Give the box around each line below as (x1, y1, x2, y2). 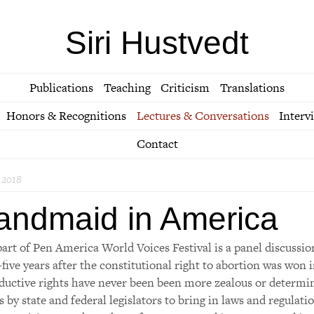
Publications (29, 78, 93, 96)
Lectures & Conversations (136, 107, 269, 125)
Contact (136, 135, 178, 153)
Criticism (161, 78, 210, 96)
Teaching (103, 78, 151, 96)
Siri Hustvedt (65, 25, 249, 61)
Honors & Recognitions (6, 107, 126, 125)
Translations (220, 78, 285, 96)
